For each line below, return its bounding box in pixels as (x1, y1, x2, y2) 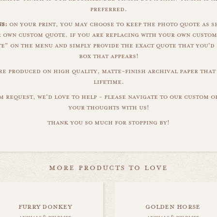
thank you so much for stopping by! (47, 118, 170, 127)
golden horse (145, 201, 201, 211)
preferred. (90, 5, 127, 14)
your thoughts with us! (68, 103, 149, 112)
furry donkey (18, 201, 72, 211)
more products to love (49, 162, 168, 173)
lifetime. (93, 77, 124, 86)
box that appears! (78, 52, 139, 61)
